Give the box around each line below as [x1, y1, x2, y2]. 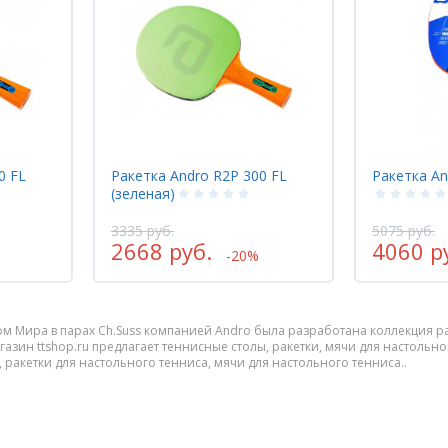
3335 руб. [111, 220, 174, 240]
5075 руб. [372, 220, 435, 240]
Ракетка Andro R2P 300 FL [111, 165, 287, 185]
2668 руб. [111, 235, 212, 266]
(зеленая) [111, 183, 175, 203]
